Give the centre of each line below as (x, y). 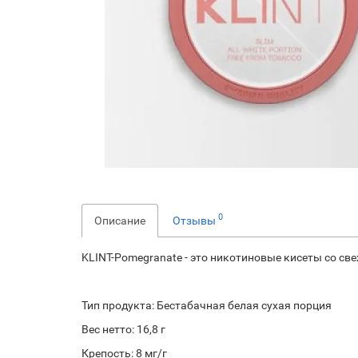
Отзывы (195, 220)
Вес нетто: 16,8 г (123, 329)
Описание (120, 220)
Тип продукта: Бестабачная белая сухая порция (207, 305)
